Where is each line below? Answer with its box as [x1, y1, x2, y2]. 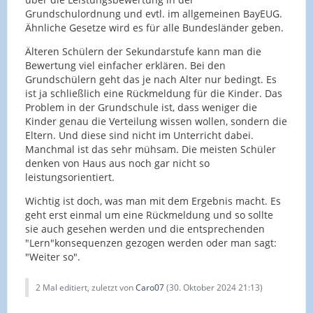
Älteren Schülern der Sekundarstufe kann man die [25, 44, 261, 58]
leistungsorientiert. [25, 170, 115, 184]
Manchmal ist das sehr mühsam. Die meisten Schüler [25, 142, 276, 156]
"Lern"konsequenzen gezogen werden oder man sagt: [25, 235, 277, 249]
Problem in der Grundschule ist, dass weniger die [25, 100, 257, 114]
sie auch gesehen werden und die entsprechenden [25, 221, 265, 235]
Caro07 [136, 281, 164, 293]
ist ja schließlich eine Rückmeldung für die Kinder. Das [25, 86, 282, 100]
